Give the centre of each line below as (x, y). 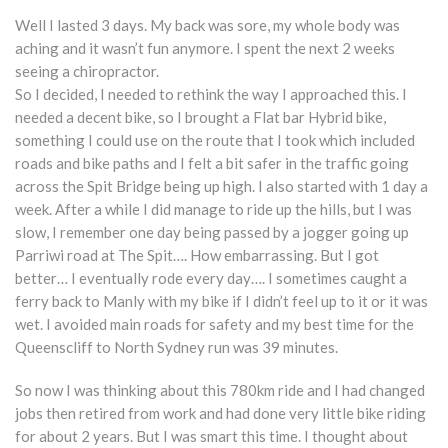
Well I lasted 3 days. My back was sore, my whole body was (207, 25)
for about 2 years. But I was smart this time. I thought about (211, 436)
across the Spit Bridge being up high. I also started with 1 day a (221, 186)
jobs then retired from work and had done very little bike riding (220, 413)
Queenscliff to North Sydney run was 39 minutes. (176, 347)
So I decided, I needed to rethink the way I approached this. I (211, 94)
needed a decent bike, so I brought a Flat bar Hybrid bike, (200, 117)
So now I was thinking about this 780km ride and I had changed (220, 390)
